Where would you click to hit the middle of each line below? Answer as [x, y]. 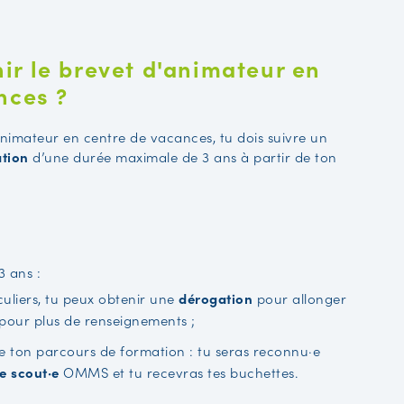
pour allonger [302, 298]
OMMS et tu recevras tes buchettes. [179, 372]
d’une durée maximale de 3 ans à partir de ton [183, 157]
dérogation [218, 298]
